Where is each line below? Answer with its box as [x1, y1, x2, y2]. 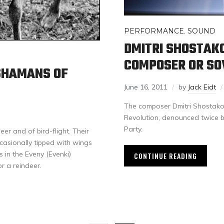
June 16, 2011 [124, 82, 167, 92]
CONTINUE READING [134, 150, 197, 161]
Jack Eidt [188, 82, 216, 92]
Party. [124, 124, 142, 134]
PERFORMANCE [124, 26, 184, 36]
